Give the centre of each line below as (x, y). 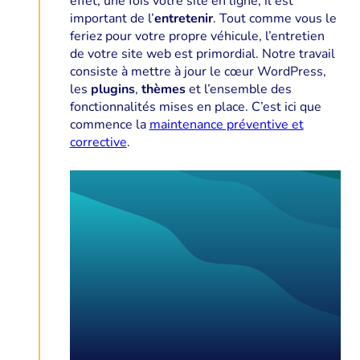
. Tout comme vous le (274, 19)
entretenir (183, 19)
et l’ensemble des (240, 90)
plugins (112, 90)
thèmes (165, 90)
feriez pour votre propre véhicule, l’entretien (197, 37)
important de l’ (112, 19)
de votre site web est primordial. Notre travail (202, 54)
